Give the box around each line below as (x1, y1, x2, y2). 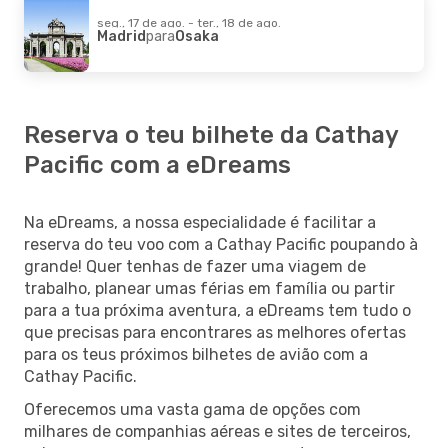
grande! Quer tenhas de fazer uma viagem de (24, 256, 366, 276)
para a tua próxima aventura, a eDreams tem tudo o (24, 300, 411, 320)
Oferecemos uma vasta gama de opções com (24, 399, 361, 419)
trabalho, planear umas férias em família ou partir (24, 278, 395, 298)
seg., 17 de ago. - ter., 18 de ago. (97, 15, 281, 30)
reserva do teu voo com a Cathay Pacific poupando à (24, 234, 418, 254)
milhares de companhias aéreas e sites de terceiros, (24, 421, 411, 441)
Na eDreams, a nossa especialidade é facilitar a (24, 212, 376, 232)
